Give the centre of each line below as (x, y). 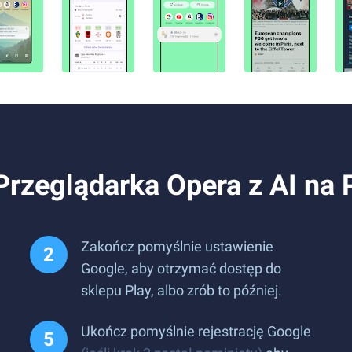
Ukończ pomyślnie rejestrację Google (196, 331)
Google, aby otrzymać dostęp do (181, 268)
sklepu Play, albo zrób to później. (181, 290)
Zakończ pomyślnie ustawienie (177, 246)
